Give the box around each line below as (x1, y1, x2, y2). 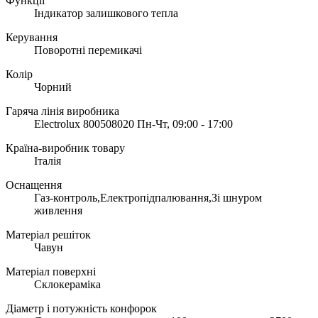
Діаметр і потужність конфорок (6, 302, 157, 315)
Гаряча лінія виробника (6, 105, 119, 118)
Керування (6, 31, 57, 44)
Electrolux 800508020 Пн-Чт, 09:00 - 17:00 (34, 118, 233, 131)
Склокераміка (34, 278, 101, 291)
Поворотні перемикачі (34, 44, 142, 57)
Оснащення (6, 179, 62, 192)
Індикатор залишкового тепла (34, 7, 178, 20)
